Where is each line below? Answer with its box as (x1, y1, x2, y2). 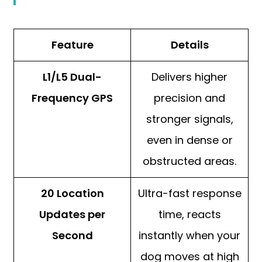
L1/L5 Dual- (43, 70, 102, 85)
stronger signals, (146, 112, 233, 127)
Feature (51, 37, 94, 53)
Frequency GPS (32, 91, 113, 106)
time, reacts (158, 207, 221, 222)
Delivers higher (151, 70, 227, 85)
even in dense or (146, 133, 233, 148)
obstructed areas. (143, 154, 236, 169)
